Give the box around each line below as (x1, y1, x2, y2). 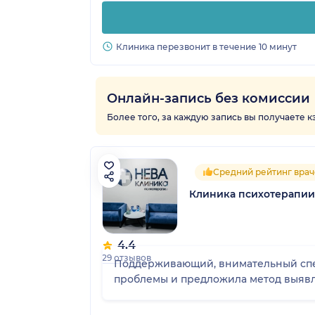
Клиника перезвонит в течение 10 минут (116, 41, 297, 52)
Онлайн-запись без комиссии (107, 90, 310, 106)
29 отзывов (102, 252, 151, 263)
